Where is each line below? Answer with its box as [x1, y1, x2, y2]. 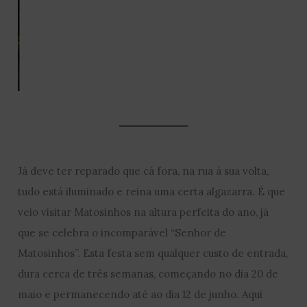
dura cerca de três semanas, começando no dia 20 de [18, 267, 279, 281]
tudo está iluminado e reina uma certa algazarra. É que [18, 185, 286, 199]
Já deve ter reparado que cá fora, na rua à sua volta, [18, 164, 269, 178]
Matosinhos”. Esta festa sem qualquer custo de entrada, [18, 247, 288, 260]
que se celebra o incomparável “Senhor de [18, 226, 227, 240]
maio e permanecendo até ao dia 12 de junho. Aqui [18, 288, 263, 302]
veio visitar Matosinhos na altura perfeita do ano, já [18, 206, 269, 219]
